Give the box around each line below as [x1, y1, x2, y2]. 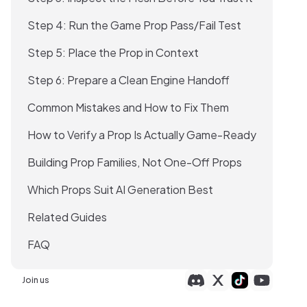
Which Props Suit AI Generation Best [27, 182, 213, 197]
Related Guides [27, 209, 107, 224]
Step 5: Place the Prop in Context [27, 45, 199, 60]
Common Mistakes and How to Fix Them [27, 99, 229, 114]
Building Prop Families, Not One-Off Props [27, 154, 242, 169]
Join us [22, 274, 49, 285]
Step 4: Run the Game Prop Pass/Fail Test [27, 17, 241, 32]
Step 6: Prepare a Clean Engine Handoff [27, 72, 230, 87]
